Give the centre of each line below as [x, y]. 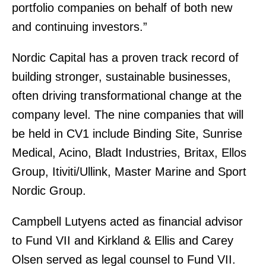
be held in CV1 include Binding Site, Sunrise [127, 134]
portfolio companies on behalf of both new [122, 8]
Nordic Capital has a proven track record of [125, 58]
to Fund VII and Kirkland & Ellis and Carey [123, 240]
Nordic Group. [49, 191]
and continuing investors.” [80, 27]
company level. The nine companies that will [128, 115]
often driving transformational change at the [127, 96]
